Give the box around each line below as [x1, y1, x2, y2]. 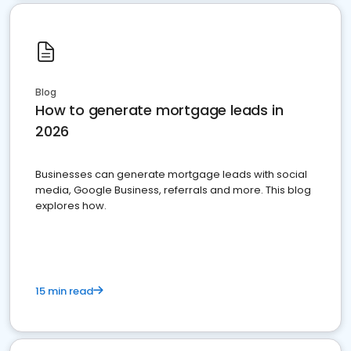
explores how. [35, 198, 107, 213]
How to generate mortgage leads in [35, 100, 284, 120]
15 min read [35, 284, 93, 299]
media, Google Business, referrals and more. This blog [35, 183, 311, 197]
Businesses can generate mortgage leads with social [35, 167, 307, 182]
